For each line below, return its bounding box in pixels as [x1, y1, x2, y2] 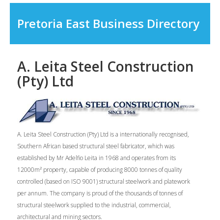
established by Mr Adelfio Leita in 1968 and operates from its [17, 153, 176, 162]
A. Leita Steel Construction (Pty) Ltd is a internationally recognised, [17, 130, 189, 138]
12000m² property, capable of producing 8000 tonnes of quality [17, 165, 182, 174]
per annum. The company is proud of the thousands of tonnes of [17, 189, 183, 197]
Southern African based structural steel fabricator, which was [17, 141, 174, 150]
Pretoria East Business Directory [17, 15, 199, 31]
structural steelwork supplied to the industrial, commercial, [17, 200, 171, 209]
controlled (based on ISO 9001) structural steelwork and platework [17, 177, 190, 186]
